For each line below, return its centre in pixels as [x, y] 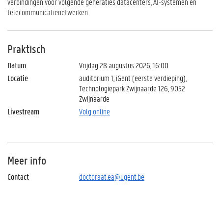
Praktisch [27, 49]
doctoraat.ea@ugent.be [111, 177]
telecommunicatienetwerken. [48, 12]
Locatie [18, 78]
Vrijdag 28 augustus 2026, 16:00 [124, 65]
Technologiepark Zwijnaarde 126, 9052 [132, 88]
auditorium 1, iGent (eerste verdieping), [133, 78]
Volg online [94, 111]
